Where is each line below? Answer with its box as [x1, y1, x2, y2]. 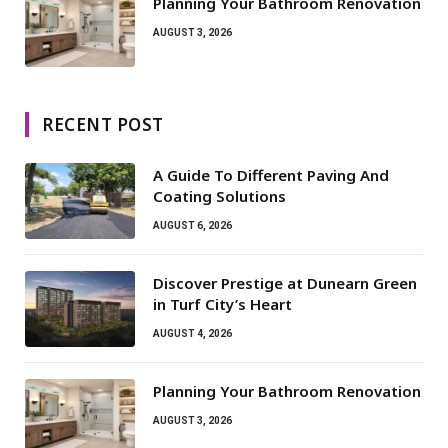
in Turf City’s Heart [153, 293, 292, 314]
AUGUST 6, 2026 [153, 219, 232, 231]
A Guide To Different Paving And [153, 164, 389, 185]
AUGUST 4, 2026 [153, 327, 232, 339]
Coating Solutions [153, 185, 286, 206]
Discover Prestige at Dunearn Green [153, 272, 417, 293]
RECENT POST [42, 112, 164, 136]
